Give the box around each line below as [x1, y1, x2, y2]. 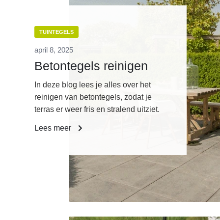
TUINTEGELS [39, 29, 74, 35]
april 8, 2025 [34, 46, 73, 55]
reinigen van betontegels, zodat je [34, 93, 152, 102]
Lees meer [34, 124, 73, 133]
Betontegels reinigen [34, 59, 148, 73]
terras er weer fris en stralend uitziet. [34, 105, 160, 114]
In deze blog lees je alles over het [34, 81, 151, 89]
